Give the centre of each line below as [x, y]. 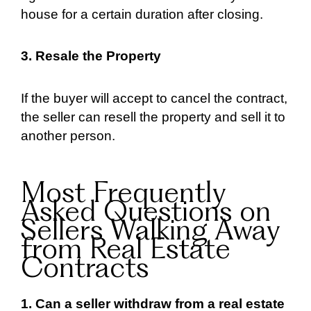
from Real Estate [126, 251]
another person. [68, 135]
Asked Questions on [146, 214]
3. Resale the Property [91, 56]
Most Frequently [123, 195]
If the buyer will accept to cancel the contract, [154, 98]
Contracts [85, 270]
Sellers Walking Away [150, 233]
